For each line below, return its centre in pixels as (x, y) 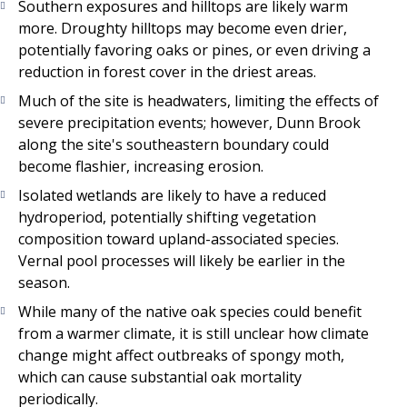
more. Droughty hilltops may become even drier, (183, 29)
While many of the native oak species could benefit (190, 312)
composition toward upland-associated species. (179, 239)
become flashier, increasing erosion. (141, 167)
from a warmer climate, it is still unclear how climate (194, 334)
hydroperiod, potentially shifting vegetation (167, 218)
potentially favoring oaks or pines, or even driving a (194, 50)
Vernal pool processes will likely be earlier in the (182, 261)
